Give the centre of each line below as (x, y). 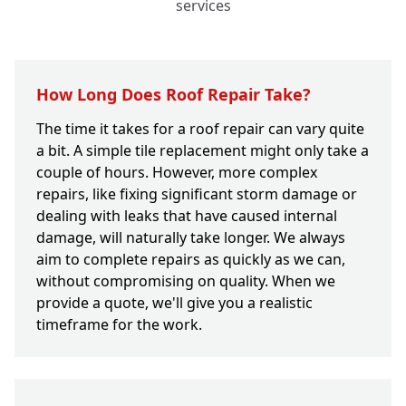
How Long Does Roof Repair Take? (174, 95)
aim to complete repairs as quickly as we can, (191, 260)
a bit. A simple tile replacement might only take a (203, 151)
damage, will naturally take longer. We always (191, 238)
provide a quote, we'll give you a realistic (174, 303)
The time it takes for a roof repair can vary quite (200, 129)
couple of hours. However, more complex (177, 173)
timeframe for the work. (119, 325)
